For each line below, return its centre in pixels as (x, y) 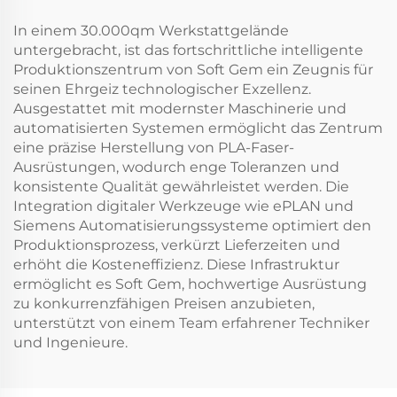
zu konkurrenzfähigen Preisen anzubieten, (164, 303)
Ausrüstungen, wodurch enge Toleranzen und (176, 167)
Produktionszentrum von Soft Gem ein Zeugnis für (193, 69)
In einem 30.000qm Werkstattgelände (151, 30)
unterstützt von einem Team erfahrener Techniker (191, 323)
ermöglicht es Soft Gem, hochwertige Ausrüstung (190, 284)
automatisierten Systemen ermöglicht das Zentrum (198, 128)
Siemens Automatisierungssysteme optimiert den (192, 225)
